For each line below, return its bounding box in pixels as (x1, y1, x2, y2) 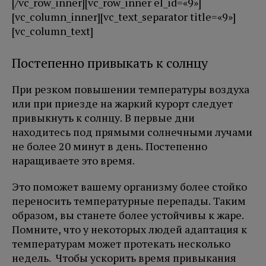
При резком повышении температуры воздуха (12, 82, 249, 97)
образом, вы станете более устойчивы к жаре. (12, 208, 244, 223)
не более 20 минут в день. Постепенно (12, 139, 207, 154)
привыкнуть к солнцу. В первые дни (12, 110, 195, 125)
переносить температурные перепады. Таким (12, 194, 246, 208)
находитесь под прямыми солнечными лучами (12, 125, 252, 140)
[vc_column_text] (12, 24, 93, 39)
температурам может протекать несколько (12, 236, 230, 251)
